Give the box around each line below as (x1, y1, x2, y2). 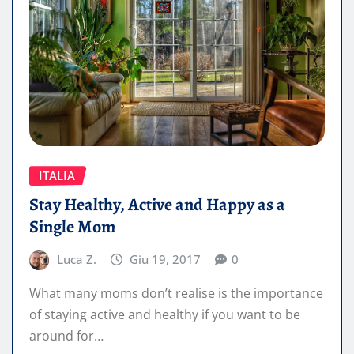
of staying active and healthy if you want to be (29, 306, 300, 324)
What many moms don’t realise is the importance (29, 284, 323, 303)
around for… (29, 327, 104, 345)
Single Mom (29, 214, 115, 239)
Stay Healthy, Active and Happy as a (29, 192, 285, 217)
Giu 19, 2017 (130, 250, 201, 267)
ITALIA (39, 168, 75, 184)
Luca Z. (56, 250, 96, 267)
